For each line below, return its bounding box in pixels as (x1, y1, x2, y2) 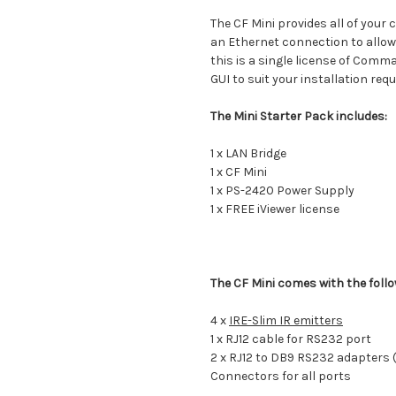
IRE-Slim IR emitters (229, 313, 343, 329)
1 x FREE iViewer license (210, 202, 339, 217)
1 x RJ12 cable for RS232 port (210, 331, 371, 347)
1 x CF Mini (210, 164, 267, 180)
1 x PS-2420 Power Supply (210, 183, 354, 199)
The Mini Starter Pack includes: (210, 109, 387, 125)
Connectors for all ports (210, 369, 351, 385)
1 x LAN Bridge (210, 146, 286, 162)
